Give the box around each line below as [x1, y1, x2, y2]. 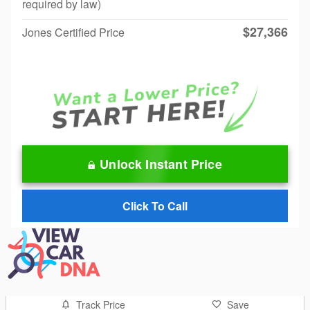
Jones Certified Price [22, 24, 125, 40]
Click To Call [122, 198, 188, 215]
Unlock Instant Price [100, 154, 222, 173]
